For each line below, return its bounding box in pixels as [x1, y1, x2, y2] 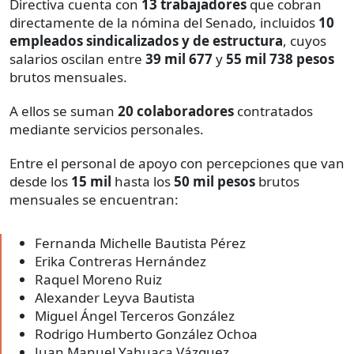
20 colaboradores [118, 101, 234, 120]
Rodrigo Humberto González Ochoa [35, 324, 258, 343]
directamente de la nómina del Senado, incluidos [9, 13, 318, 32]
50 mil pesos [174, 171, 258, 190]
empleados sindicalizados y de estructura [9, 31, 283, 50]
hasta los [111, 171, 174, 190]
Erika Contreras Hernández [35, 251, 206, 270]
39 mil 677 [145, 49, 213, 68]
